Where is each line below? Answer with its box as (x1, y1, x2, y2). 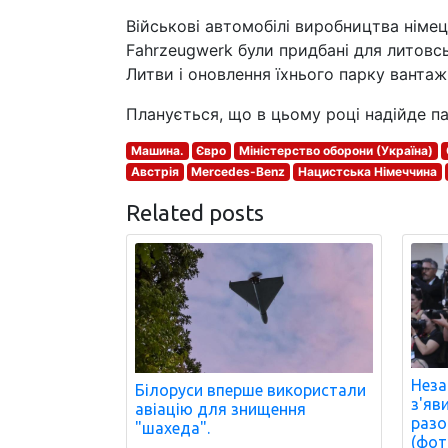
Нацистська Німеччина (297, 164, 437, 179)
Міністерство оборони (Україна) (238, 143, 433, 158)
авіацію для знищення (135, 399, 306, 418)
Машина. (130, 143, 184, 158)
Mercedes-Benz (191, 164, 286, 179)
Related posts (126, 200, 264, 225)
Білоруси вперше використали (135, 380, 366, 399)
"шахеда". (135, 418, 210, 437)
